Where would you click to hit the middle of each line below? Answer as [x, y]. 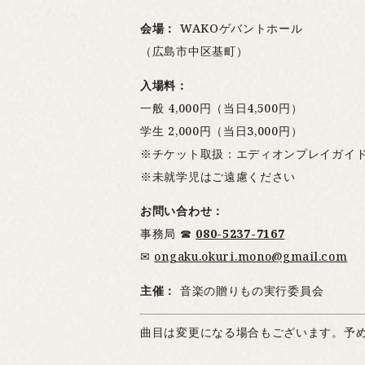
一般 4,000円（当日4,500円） [222, 108]
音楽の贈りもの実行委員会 [250, 291]
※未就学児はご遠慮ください [218, 177]
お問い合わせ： [182, 211]
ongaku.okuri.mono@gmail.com [251, 257]
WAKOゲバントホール [240, 29]
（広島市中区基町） [194, 51]
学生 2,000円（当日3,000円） [222, 131]
